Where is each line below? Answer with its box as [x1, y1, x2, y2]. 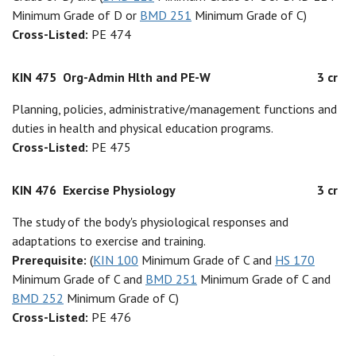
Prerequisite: [12, 252, 90, 268]
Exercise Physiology [63, 182, 176, 198]
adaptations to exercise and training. [12, 233, 206, 249]
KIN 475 [12, 69, 56, 85]
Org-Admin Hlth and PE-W [63, 69, 211, 85]
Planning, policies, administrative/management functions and [12, 101, 337, 117]
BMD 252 [12, 290, 64, 306]
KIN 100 [93, 252, 138, 268]
